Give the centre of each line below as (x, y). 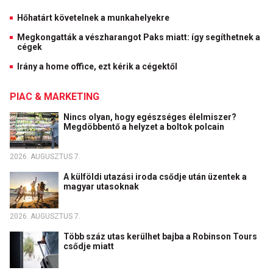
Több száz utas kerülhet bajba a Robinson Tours (160, 236)
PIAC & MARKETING (55, 97)
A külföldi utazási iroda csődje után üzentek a (155, 177)
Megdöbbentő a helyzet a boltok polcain (145, 127)
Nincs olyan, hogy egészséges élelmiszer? (150, 117)
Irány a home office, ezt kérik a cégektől (97, 66)
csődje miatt (90, 246)
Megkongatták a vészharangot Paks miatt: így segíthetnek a (139, 37)
